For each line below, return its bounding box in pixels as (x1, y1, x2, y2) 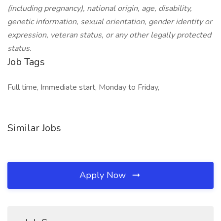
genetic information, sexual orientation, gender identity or (7, 16, 212, 27)
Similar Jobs (7, 121, 61, 135)
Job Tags (7, 55, 45, 69)
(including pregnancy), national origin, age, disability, (7, 3, 192, 14)
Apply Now (79, 169, 128, 181)
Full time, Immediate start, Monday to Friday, (7, 82, 159, 93)
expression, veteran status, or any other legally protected (7, 30, 211, 40)
